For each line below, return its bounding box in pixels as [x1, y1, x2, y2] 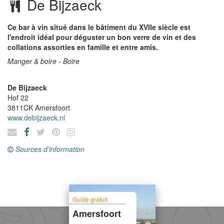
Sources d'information [15, 144, 84, 154]
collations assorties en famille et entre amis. [7, 42, 158, 52]
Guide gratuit [72, 194, 108, 203]
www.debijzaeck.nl [7, 112, 65, 122]
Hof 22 [7, 92, 28, 102]
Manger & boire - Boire [7, 56, 79, 66]
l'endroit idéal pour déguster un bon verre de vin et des [7, 32, 196, 42]
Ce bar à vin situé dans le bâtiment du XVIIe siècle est [7, 22, 190, 32]
